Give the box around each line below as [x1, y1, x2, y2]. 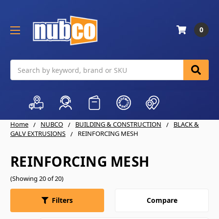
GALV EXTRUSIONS [10, 129, 66, 138]
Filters [52, 196, 73, 205]
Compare [146, 195, 177, 205]
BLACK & [174, 120, 199, 129]
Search [10, 60, 33, 70]
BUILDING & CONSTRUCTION [75, 120, 161, 129]
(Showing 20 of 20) [10, 174, 64, 183]
